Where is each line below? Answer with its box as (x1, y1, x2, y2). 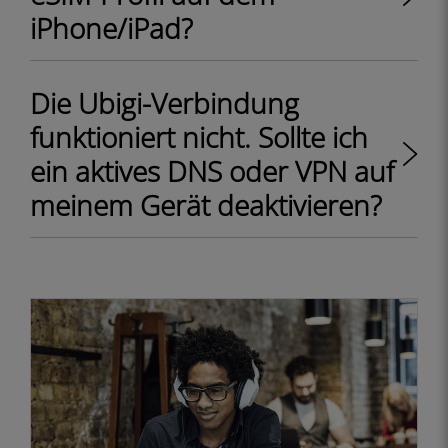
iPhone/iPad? (30, 9, 193, 47)
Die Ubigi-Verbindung (30, 84, 299, 122)
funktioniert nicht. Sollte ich (30, 118, 368, 156)
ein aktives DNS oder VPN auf (30, 152, 394, 190)
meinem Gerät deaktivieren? (30, 186, 382, 224)
